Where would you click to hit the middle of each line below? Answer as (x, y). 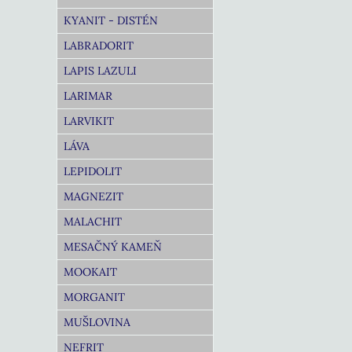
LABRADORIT (99, 46)
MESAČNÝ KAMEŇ (113, 247)
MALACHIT (93, 222)
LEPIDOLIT (93, 171)
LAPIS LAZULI (100, 71)
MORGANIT (94, 297)
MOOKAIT (90, 272)
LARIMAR (88, 96)
